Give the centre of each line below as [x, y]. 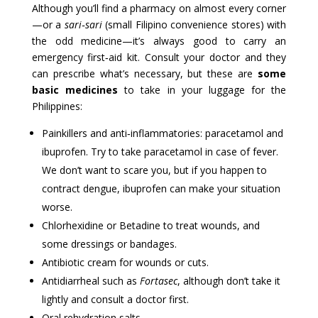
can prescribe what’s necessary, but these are [145, 74]
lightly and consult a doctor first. [115, 300]
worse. [57, 207]
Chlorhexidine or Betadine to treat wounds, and [150, 226]
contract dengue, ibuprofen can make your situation [161, 189]
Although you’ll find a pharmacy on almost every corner [159, 9]
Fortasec [158, 281]
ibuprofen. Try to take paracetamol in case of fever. [160, 152]
